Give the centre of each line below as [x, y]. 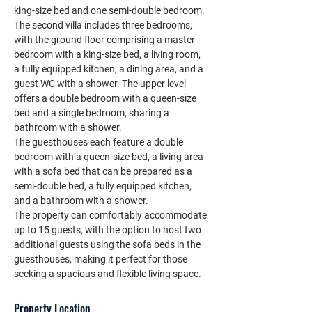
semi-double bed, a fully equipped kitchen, [104, 186]
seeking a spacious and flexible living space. [108, 274]
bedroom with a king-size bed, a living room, [108, 54]
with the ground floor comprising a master [106, 40]
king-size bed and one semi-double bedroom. [109, 10]
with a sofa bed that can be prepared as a [104, 171]
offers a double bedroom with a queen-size [106, 98]
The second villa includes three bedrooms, [104, 25]
